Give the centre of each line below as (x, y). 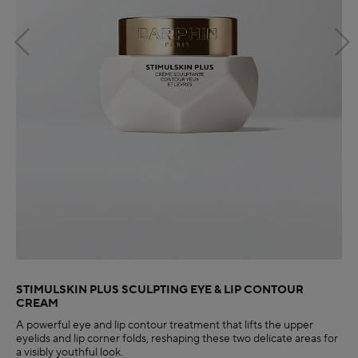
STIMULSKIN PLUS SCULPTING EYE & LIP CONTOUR (160, 290)
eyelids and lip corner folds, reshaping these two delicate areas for (177, 339)
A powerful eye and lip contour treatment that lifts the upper (165, 326)
